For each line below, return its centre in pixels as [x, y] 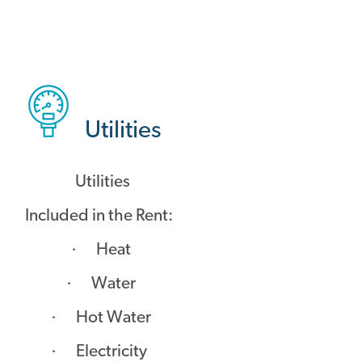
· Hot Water [102, 318]
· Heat [102, 250]
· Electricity [103, 352]
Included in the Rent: [103, 216]
